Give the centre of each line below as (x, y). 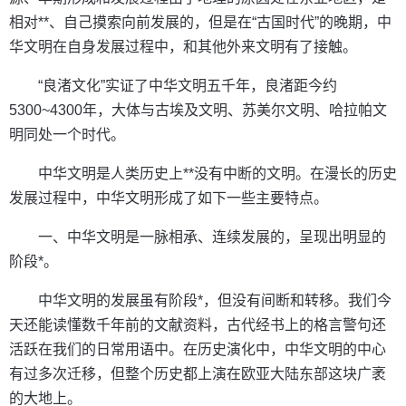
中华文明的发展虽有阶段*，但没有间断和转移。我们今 (215, 300)
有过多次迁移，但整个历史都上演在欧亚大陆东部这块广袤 (198, 374)
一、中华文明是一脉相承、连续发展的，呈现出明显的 (212, 237)
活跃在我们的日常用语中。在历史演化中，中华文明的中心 (198, 349)
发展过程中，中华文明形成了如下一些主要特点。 (169, 198)
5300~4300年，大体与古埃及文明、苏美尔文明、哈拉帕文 (198, 110)
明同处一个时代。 (67, 135)
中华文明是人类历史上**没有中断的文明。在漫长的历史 (217, 174)
